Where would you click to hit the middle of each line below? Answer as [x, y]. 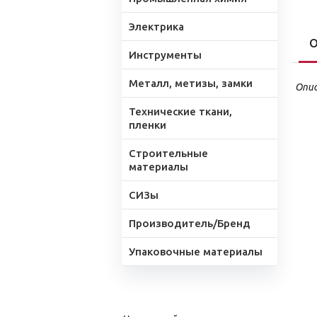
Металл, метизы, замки [191, 83]
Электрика [156, 27]
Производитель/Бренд [190, 223]
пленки [148, 125]
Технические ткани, [180, 111]
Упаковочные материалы [196, 252]
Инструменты [165, 55]
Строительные [168, 153]
